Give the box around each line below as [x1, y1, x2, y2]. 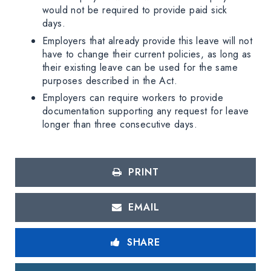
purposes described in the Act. [42, 73, 177, 88]
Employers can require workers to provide [42, 91, 223, 105]
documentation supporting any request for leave [42, 104, 249, 119]
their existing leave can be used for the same [42, 60, 238, 74]
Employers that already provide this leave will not [42, 33, 252, 48]
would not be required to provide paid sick [42, 3, 227, 18]
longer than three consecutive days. [42, 117, 201, 132]
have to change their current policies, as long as [42, 47, 252, 61]
